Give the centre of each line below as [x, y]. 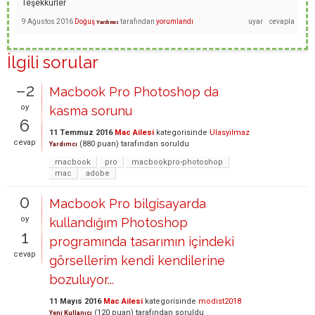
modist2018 [220, 301]
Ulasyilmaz [230, 132]
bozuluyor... [82, 279]
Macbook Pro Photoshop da [134, 91]
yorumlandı [175, 21]
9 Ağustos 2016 [47, 21]
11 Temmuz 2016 [81, 132]
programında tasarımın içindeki [142, 241]
